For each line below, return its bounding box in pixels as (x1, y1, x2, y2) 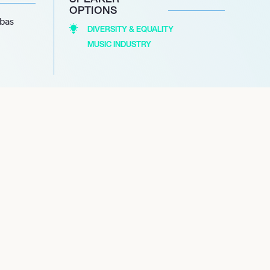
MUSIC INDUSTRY (87, 39, 151, 51)
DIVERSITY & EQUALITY (87, 24, 174, 36)
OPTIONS (69, 2, 118, 18)
